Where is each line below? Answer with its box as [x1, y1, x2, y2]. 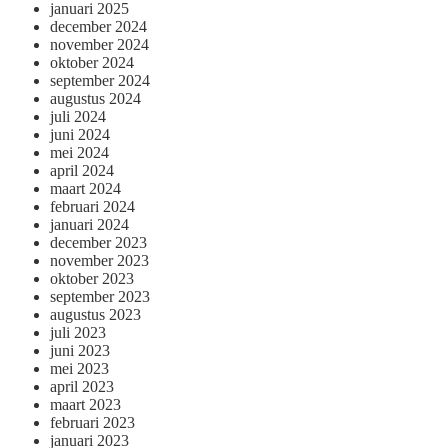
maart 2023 [50, 395, 121, 413]
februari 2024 [50, 197, 135, 215]
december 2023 [50, 233, 147, 251]
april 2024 [50, 161, 114, 179]
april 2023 [50, 377, 114, 395]
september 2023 [50, 287, 150, 305]
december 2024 [50, 17, 147, 35]
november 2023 [50, 251, 149, 269]
